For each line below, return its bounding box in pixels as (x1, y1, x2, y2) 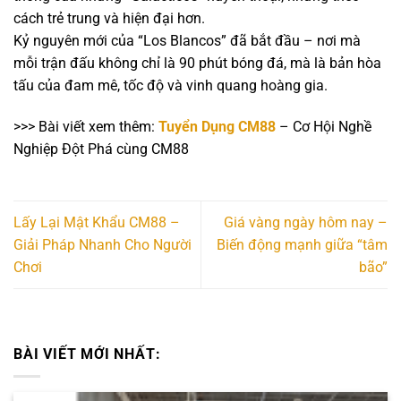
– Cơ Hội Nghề (276, 117, 371, 135)
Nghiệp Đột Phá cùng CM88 (13, 140, 189, 158)
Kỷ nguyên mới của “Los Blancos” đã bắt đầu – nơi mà (13, 32, 361, 50)
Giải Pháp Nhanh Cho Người (13, 235, 192, 253)
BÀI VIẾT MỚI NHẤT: (13, 346, 161, 363)
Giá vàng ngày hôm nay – (224, 213, 388, 231)
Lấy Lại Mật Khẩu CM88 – (13, 213, 180, 231)
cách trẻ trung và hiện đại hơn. (13, 10, 205, 28)
